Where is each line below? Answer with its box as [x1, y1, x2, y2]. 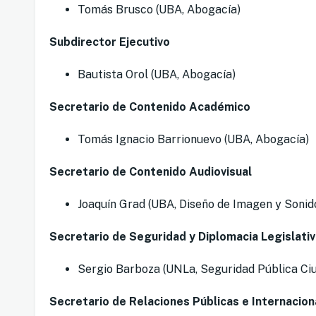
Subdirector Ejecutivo [49, 35, 170, 49]
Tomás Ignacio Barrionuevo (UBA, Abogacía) [78, 133, 309, 147]
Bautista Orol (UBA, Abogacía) [78, 68, 236, 82]
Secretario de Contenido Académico [49, 100, 250, 114]
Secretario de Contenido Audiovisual [49, 165, 252, 179]
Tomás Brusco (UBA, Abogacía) [78, 3, 241, 17]
